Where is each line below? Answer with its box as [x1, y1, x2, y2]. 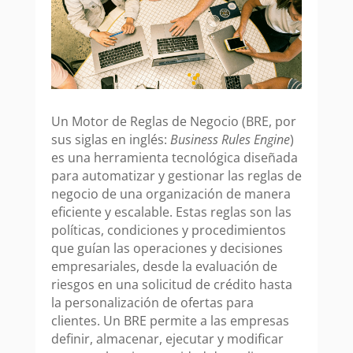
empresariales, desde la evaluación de [50, 258, 277, 276]
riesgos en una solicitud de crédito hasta [50, 276, 292, 294]
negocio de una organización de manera [50, 185, 291, 203]
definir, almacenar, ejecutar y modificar [50, 330, 284, 348]
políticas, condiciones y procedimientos [50, 221, 286, 240]
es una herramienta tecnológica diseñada [50, 149, 298, 167]
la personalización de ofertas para [50, 294, 254, 312]
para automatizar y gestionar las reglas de [50, 167, 302, 185]
